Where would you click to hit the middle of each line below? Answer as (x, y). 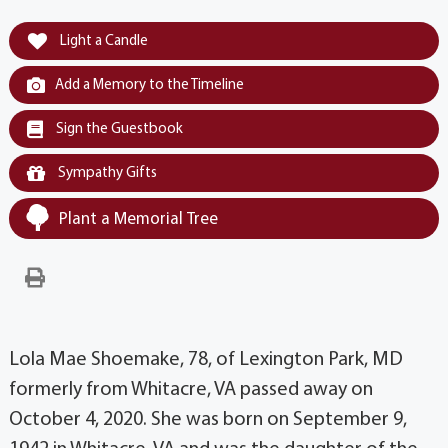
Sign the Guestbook (117, 130)
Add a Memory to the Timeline (149, 86)
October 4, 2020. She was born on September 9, (207, 420)
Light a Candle (102, 42)
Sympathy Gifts (105, 174)
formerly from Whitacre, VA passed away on (190, 390)
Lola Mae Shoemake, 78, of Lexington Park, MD (205, 360)
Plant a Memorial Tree (138, 220)
